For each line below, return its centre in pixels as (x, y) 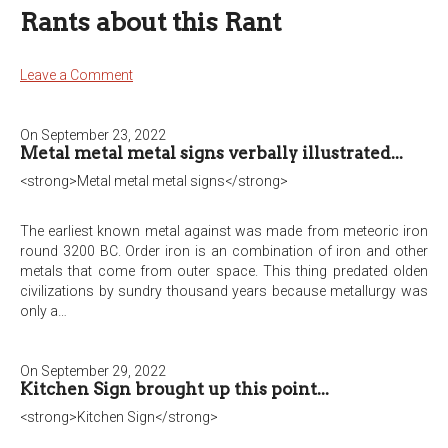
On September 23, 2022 (93, 135)
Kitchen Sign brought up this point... (174, 389)
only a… (43, 311)
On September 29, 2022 (93, 371)
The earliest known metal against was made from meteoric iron (224, 231)
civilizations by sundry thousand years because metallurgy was (224, 291)
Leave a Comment (76, 75)
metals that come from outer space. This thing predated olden (224, 271)
